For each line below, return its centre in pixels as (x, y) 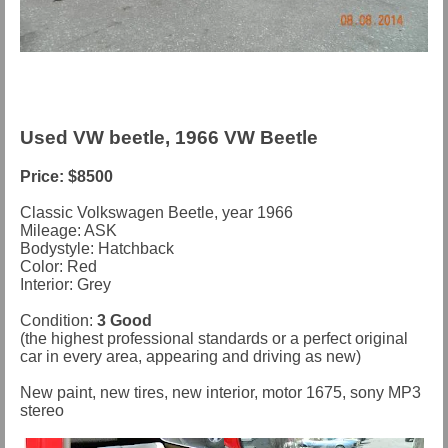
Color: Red (58, 266)
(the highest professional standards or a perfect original (214, 338)
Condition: (58, 320)
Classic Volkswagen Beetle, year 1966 (156, 212)
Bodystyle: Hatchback (97, 248)
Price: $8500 (66, 176)
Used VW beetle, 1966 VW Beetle (169, 138)
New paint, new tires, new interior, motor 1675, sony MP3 (220, 392)
